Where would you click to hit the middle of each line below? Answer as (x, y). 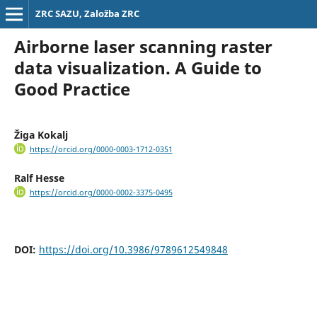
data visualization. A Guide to (138, 67)
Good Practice (72, 88)
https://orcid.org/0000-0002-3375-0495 (101, 193)
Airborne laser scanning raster (143, 46)
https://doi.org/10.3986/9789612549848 (133, 250)
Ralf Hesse (39, 178)
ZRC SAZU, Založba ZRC (87, 13)
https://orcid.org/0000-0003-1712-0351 (101, 149)
